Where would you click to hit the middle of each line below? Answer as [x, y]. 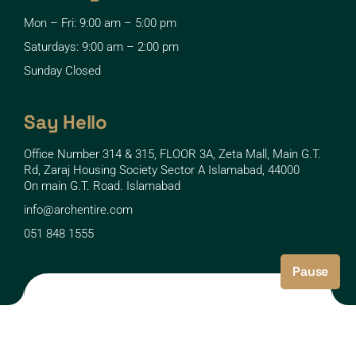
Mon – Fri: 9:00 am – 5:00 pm [100, 23]
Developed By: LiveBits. [178, 335]
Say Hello [66, 122]
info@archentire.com [78, 210]
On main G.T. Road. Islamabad [102, 186]
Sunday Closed [62, 71]
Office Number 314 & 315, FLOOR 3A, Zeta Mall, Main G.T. [172, 154]
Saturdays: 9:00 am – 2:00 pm [101, 47]
